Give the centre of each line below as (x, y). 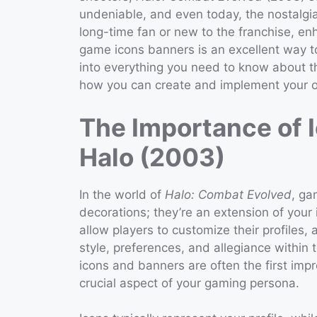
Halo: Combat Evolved (228, 194)
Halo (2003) (152, 157)
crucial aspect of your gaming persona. (189, 283)
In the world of (122, 194)
